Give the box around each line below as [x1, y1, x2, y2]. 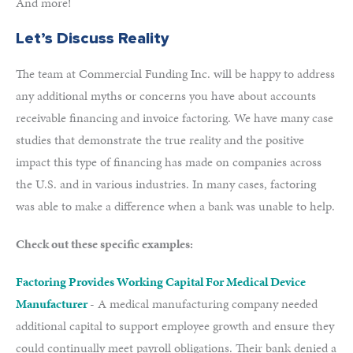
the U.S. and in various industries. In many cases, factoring [16, 175, 316, 193]
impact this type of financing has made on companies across [16, 153, 321, 171]
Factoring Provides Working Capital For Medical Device [16, 273, 306, 291]
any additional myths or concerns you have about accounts [16, 87, 316, 105]
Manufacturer [16, 295, 87, 313]
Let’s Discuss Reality [16, 29, 169, 48]
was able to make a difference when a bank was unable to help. [16, 197, 335, 215]
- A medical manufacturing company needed [90, 295, 318, 313]
